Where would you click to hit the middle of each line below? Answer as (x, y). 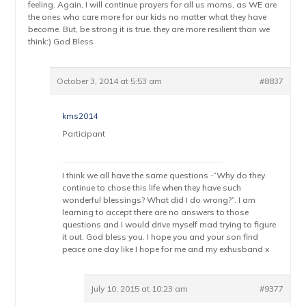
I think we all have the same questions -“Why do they (164, 175)
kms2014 (80, 116)
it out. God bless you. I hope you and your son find (161, 237)
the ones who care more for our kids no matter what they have (148, 17)
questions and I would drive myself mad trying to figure (169, 224)
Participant (84, 134)
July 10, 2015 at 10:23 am (140, 289)
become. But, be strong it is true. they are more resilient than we (149, 29)
